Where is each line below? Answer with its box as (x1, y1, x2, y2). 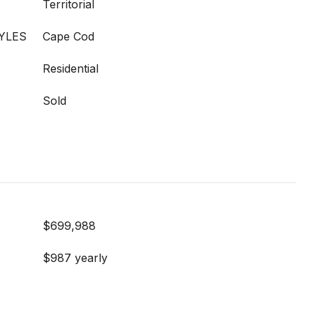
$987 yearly (43, 251, 108, 265)
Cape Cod (43, 29, 94, 43)
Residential (43, 61, 99, 75)
